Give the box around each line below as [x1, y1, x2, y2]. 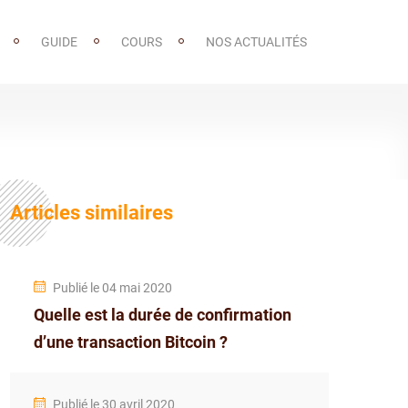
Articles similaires [10, 201, 173, 224]
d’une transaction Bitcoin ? [34, 332, 228, 352]
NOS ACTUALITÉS [206, 35, 307, 49]
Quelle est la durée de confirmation [34, 305, 291, 324]
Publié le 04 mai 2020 [53, 280, 172, 295]
